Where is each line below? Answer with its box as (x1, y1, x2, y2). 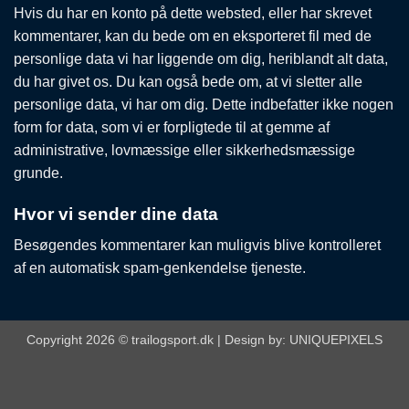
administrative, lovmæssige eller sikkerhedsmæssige (14, 142, 355, 158)
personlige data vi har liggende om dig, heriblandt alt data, (14, 50, 388, 67)
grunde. (14, 164, 63, 181)
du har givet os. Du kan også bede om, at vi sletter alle (14, 73, 362, 89)
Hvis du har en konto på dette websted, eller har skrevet (14, 5, 372, 21)
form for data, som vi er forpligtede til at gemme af (14, 119, 330, 135)
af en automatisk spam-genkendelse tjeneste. (14, 260, 306, 277)
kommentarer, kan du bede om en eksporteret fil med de (14, 27, 372, 44)
